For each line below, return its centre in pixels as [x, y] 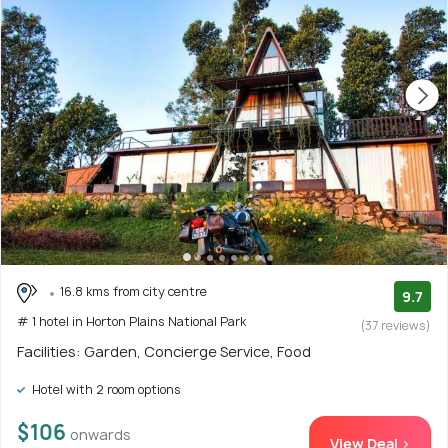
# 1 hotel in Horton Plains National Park [131, 321]
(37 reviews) [396, 325]
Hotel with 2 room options [105, 389]
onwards [100, 434]
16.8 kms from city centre [133, 291]
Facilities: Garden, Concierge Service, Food [164, 351]
